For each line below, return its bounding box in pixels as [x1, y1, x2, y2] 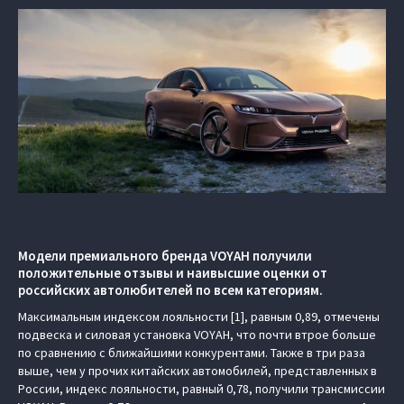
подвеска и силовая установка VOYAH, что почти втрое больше [18, 326, 376, 344]
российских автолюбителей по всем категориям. [18, 281, 323, 299]
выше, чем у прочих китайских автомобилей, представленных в [18, 363, 377, 380]
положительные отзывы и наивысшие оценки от [18, 264, 327, 282]
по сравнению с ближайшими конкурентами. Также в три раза [18, 344, 365, 362]
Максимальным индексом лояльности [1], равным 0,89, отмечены [18, 308, 380, 326]
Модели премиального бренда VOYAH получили [18, 247, 312, 265]
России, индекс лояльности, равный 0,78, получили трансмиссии [18, 381, 385, 398]
